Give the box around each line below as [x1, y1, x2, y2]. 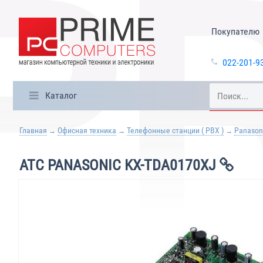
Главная [19, 126, 47, 135]
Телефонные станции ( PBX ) [127, 126, 224, 135]
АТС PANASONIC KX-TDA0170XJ [19, 156, 220, 174]
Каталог [45, 90, 77, 101]
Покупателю [211, 26, 259, 37]
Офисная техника [58, 126, 116, 135]
